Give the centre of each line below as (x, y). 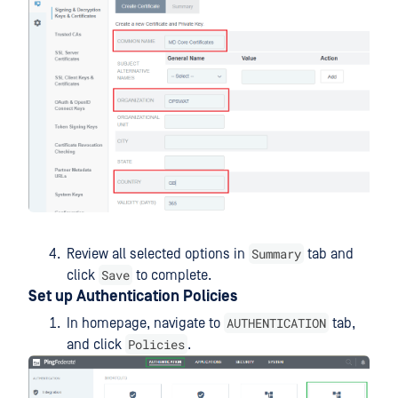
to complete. (172, 276)
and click (96, 345)
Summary (276, 254)
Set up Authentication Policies (133, 297)
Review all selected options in (158, 255)
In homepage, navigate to (145, 324)
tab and (329, 255)
